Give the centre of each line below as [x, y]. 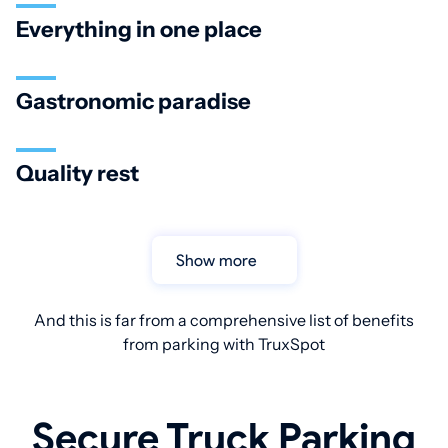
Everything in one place [139, 30]
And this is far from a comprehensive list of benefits [224, 320]
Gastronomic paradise [133, 102]
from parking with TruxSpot [224, 344]
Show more [220, 260]
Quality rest [77, 174]
